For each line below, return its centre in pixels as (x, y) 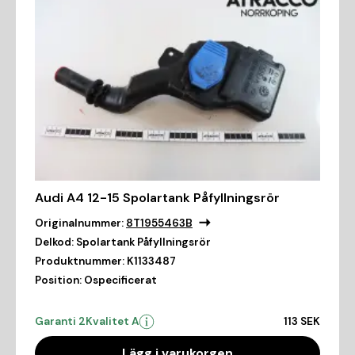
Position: (58, 281)
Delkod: (54, 242)
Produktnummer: (80, 261)
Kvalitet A (112, 322)
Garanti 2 (60, 322)
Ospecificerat (120, 281)
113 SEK (302, 322)
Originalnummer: (79, 223)
